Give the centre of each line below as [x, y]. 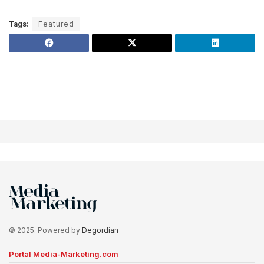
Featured [56, 24]
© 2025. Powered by [45, 230]
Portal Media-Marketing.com [64, 254]
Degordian [100, 230]
